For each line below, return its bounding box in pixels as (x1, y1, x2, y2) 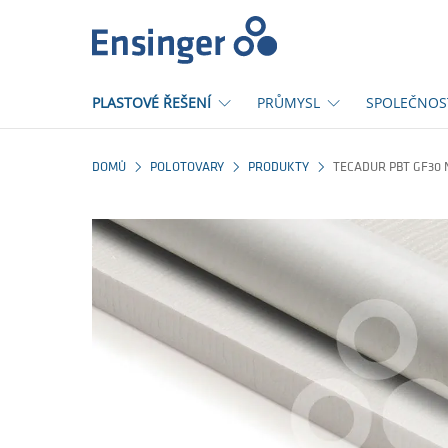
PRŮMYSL (257, 93, 320, 112)
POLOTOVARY (150, 161, 224, 174)
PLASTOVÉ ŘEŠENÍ (92, 93, 211, 112)
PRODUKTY (248, 161, 309, 174)
